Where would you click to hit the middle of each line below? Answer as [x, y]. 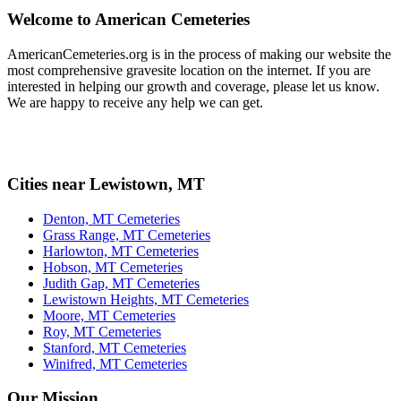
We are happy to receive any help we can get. [135, 103]
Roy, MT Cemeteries [102, 331]
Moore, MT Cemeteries [109, 315]
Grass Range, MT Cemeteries [127, 235]
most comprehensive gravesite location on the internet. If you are [189, 71]
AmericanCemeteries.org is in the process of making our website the [199, 55]
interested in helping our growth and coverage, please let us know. [193, 87]
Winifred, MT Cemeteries [115, 363]
